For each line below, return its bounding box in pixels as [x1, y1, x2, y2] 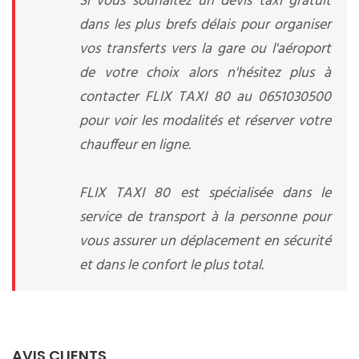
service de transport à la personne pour [79, 206, 331, 229]
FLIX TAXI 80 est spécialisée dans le [79, 182, 331, 205]
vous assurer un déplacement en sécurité [79, 230, 331, 253]
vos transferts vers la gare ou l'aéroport [79, 38, 331, 61]
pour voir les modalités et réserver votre [79, 110, 331, 133]
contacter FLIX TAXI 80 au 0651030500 [79, 86, 331, 109]
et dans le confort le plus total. [79, 254, 264, 277]
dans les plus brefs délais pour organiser [79, 14, 331, 37]
